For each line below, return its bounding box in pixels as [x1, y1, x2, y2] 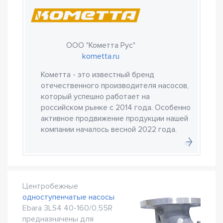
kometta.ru [82, 51, 119, 61]
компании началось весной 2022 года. [41, 124, 177, 134]
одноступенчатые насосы [22, 192, 114, 202]
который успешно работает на [41, 92, 150, 102]
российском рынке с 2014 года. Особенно [41, 103, 191, 112]
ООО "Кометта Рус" [66, 40, 135, 50]
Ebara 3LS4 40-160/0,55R [22, 203, 112, 213]
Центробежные [22, 181, 78, 191]
